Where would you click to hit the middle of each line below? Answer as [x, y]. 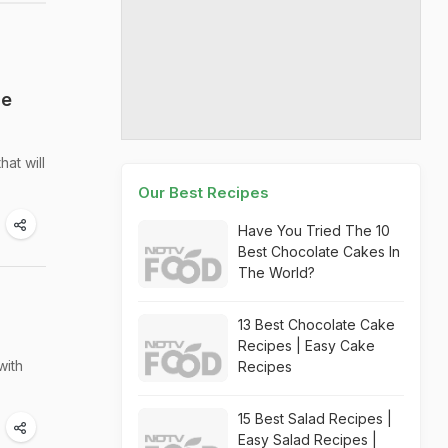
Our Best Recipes [203, 192]
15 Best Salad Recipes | [315, 418]
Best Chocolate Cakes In [319, 251]
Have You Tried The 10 [314, 230]
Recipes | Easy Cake [306, 345]
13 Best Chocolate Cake [316, 324]
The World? [276, 272]
